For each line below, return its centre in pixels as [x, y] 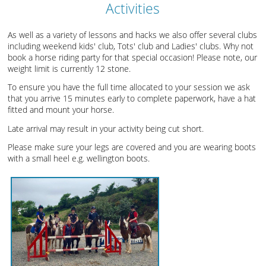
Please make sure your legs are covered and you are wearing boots [132, 147]
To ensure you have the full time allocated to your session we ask [129, 87]
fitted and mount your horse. [61, 110]
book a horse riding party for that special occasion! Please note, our [133, 57]
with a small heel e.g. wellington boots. [79, 159]
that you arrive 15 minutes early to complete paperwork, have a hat [132, 99]
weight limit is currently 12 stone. [69, 68]
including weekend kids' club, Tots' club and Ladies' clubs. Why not [131, 46]
